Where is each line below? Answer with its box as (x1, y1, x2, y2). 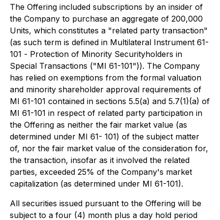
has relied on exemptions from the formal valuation (10, 73, 201, 82)
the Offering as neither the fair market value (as (10, 120, 187, 130)
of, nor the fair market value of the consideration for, (10, 143, 208, 153)
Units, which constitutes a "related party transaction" (10, 26, 208, 35)
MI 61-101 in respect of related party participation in (10, 108, 202, 118)
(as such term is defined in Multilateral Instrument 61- (10, 37, 209, 47)
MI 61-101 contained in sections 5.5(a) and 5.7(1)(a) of (10, 96, 210, 106)
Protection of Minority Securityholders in (30, 49, 182, 59)
